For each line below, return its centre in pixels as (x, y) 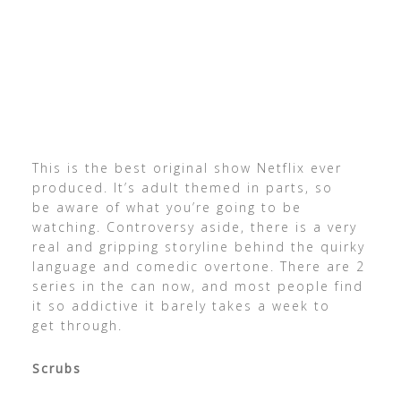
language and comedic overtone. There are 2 (198, 266)
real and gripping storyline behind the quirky (198, 246)
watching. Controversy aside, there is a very (194, 226)
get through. (77, 325)
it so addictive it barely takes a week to (181, 305)
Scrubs (56, 368)
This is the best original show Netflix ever (187, 167)
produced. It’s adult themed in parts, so (182, 187)
